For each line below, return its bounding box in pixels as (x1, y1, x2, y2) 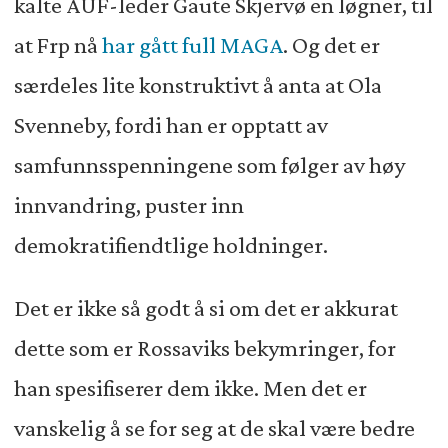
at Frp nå (13, 31, 102, 58)
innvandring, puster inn (13, 191, 244, 218)
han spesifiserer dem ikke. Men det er (13, 375, 367, 402)
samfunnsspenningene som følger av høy (13, 151, 405, 178)
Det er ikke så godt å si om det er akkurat (13, 295, 398, 322)
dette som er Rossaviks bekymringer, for (13, 335, 396, 362)
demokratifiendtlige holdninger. (13, 231, 328, 258)
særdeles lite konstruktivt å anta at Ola (13, 71, 382, 98)
